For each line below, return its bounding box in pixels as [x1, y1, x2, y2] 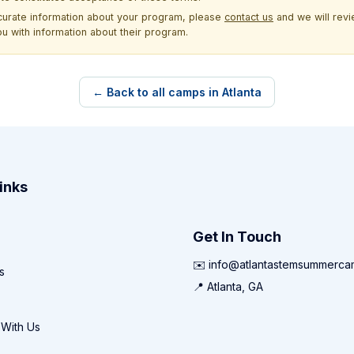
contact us [224, 10, 273, 23]
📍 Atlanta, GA [193, 280, 263, 294]
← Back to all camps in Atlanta [92, 85, 262, 99]
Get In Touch [193, 228, 281, 246]
